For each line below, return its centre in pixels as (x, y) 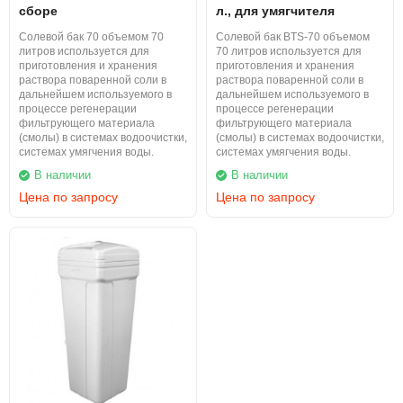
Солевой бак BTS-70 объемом (293, 37)
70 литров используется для (289, 51)
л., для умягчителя (275, 11)
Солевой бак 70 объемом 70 (91, 37)
